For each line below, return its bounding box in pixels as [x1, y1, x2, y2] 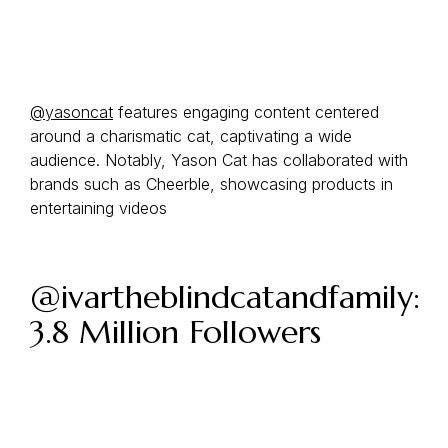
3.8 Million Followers [30, 312, 321, 352]
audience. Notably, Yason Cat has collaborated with [30, 150, 408, 170]
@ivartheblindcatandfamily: [30, 277, 420, 317]
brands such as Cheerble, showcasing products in [30, 174, 393, 194]
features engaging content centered [113, 102, 379, 122]
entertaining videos [30, 198, 167, 218]
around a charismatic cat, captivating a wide [30, 126, 352, 146]
